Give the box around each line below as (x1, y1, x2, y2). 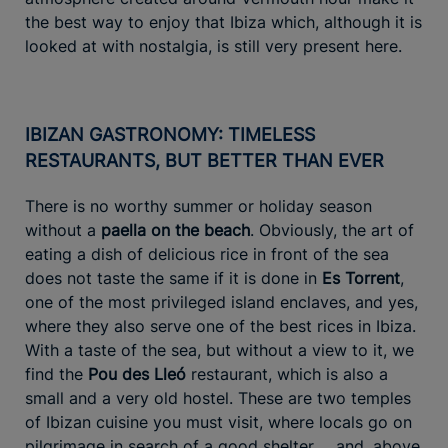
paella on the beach (101, 219, 250, 240)
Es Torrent (322, 267, 400, 288)
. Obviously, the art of (250, 219, 414, 240)
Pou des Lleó (88, 363, 191, 384)
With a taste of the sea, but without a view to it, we (25, 339, 414, 360)
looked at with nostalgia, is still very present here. (25, 35, 402, 56)
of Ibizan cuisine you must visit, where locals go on (25, 411, 412, 432)
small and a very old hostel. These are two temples (25, 387, 411, 408)
